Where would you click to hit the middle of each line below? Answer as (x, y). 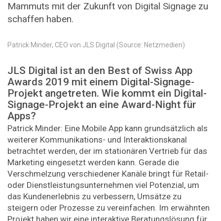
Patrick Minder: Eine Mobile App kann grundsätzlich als (108, 129)
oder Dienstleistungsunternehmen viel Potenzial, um (103, 185)
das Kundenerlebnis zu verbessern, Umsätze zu (94, 197)
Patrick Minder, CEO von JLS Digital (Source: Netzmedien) (96, 45)
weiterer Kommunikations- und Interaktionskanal (97, 140)
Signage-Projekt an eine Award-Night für (102, 104)
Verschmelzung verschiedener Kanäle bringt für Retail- (108, 174)
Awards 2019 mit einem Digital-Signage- (101, 82)
